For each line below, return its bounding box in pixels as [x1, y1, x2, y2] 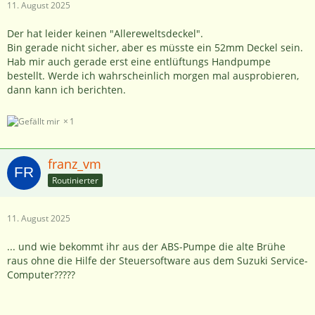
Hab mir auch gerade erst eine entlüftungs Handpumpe [7, 54, 271, 68]
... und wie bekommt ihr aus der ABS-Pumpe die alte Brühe [7, 240, 285, 254]
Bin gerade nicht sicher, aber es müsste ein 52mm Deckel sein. [7, 40, 303, 54]
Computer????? [7, 268, 75, 282]
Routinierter [52, 174, 98, 186]
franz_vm [48, 155, 101, 173]
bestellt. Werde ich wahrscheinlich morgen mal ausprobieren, [7, 68, 299, 82]
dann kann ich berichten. [7, 82, 126, 96]
